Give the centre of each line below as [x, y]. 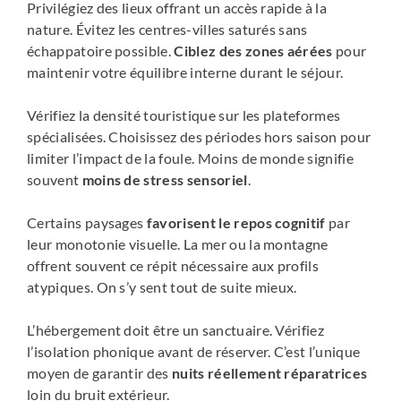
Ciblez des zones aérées [253, 51]
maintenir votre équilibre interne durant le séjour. [185, 73]
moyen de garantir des [100, 373]
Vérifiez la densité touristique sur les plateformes [184, 115]
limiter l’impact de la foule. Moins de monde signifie [190, 158]
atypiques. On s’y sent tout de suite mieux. [162, 287]
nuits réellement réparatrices [270, 373]
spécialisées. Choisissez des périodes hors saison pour [199, 137]
